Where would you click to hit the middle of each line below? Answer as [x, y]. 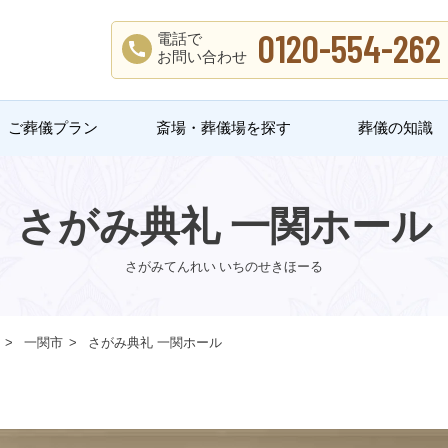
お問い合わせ [202, 57]
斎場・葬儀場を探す [224, 128]
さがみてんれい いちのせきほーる [224, 266]
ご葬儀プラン [52, 128]
